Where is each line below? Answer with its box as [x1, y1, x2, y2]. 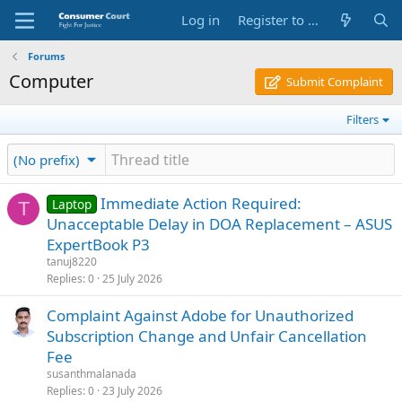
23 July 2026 [102, 383, 162, 398]
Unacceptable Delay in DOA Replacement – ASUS [47, 214, 392, 234]
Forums [27, 49, 65, 63]
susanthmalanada [47, 366, 136, 381]
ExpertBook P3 [47, 234, 150, 255]
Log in [181, 11, 221, 29]
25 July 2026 [102, 271, 162, 286]
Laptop [51, 196, 92, 213]
